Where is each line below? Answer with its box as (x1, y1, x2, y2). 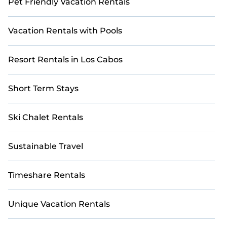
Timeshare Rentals (8, 170, 85, 180)
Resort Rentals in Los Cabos (8, 55, 123, 64)
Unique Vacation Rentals (8, 199, 110, 209)
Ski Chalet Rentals (8, 112, 83, 122)
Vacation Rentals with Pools (8, 26, 122, 35)
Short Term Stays (8, 84, 79, 93)
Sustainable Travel (8, 141, 83, 151)
